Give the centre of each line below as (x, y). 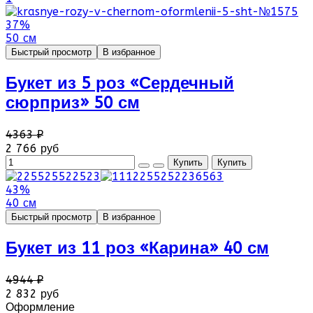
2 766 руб (32, 149)
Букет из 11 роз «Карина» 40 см (137, 248)
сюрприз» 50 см (73, 103)
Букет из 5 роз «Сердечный (120, 83)
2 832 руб (32, 293)
